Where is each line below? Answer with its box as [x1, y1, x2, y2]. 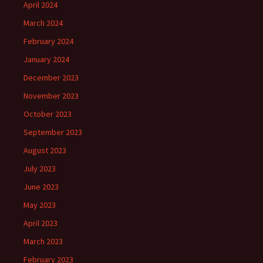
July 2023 [23, 163, 56, 174]
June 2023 [23, 181, 59, 192]
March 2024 [23, 18, 63, 28]
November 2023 [23, 90, 79, 101]
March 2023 [23, 236, 63, 247]
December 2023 [23, 72, 79, 83]
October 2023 [23, 109, 72, 119]
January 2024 [23, 54, 69, 65]
